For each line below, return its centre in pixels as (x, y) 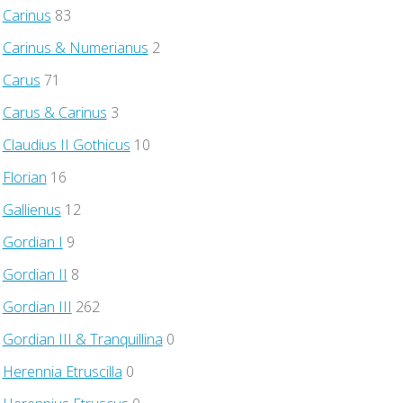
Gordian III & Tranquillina (82, 339)
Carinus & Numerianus (75, 47)
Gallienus (31, 209)
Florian (24, 177)
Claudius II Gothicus (66, 144)
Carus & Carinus (54, 112)
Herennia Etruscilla (62, 371)
